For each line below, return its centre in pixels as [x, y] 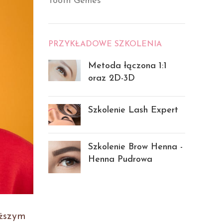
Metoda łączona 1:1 [127, 66]
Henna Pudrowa [120, 160]
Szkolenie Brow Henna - [135, 147]
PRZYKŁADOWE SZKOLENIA [105, 44]
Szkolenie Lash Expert [133, 110]
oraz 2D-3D [111, 78]
